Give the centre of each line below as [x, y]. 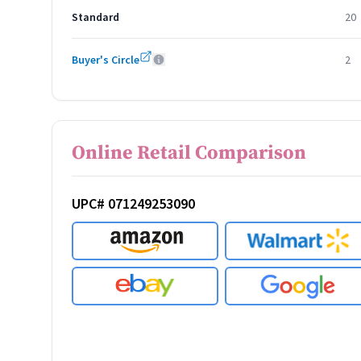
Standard [95, 17]
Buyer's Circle [106, 60]
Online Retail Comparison [189, 153]
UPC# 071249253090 [133, 203]
